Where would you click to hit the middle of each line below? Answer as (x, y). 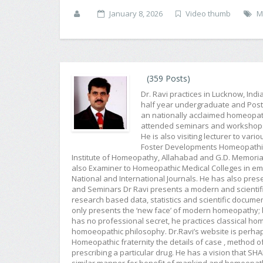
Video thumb (208, 14)
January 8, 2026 (136, 14)
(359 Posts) (168, 79)
